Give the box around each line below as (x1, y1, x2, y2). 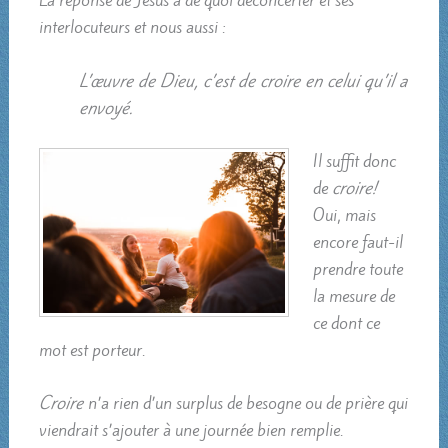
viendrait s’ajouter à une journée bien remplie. (38, 418, 343, 443)
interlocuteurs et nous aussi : (38, 15, 225, 40)
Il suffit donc (313, 148, 397, 173)
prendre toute (313, 256, 404, 281)
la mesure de (313, 283, 396, 308)
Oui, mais (313, 202, 377, 227)
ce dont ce (313, 310, 381, 335)
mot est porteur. (38, 337, 145, 362)
